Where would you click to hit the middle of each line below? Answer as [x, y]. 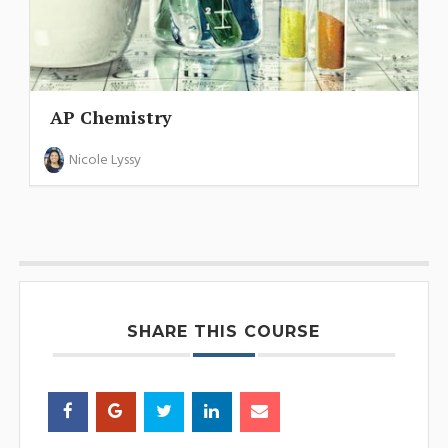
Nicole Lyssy [104, 160]
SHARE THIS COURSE [224, 331]
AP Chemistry [110, 116]
